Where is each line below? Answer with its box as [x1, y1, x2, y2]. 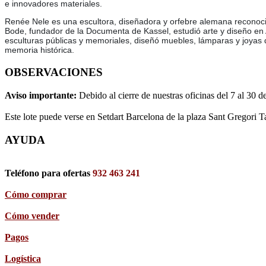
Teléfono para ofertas [5, 168, 93, 179]
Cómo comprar [5, 189, 66, 200]
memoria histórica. [5, 45, 74, 55]
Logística [5, 254, 41, 264]
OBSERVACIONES [5, 66, 103, 79]
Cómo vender [5, 211, 59, 221]
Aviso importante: [5, 90, 79, 100]
